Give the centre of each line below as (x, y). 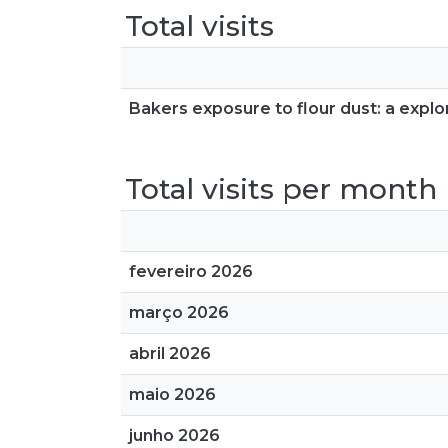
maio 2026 (172, 394)
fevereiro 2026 (191, 271)
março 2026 (179, 312)
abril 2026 (170, 353)
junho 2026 (174, 435)
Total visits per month (281, 189)
